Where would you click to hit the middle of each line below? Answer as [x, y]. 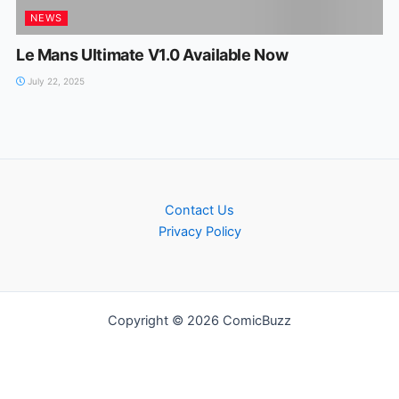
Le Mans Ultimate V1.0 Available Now [152, 54]
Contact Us [199, 210]
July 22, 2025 [54, 81]
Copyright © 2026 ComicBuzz [199, 321]
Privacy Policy [199, 232]
